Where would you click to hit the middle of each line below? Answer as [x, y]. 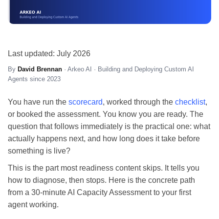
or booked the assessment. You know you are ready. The [106, 114]
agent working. [33, 204]
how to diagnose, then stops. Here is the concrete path [101, 180]
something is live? [39, 151]
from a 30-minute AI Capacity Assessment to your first [99, 192]
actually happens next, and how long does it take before [104, 138]
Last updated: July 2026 [49, 53]
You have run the [38, 102]
